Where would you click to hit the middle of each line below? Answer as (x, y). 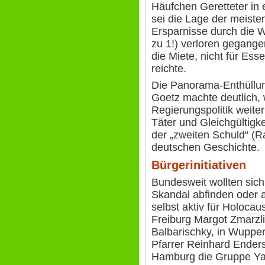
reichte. (169, 69)
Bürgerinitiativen (199, 165)
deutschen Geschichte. (206, 148)
